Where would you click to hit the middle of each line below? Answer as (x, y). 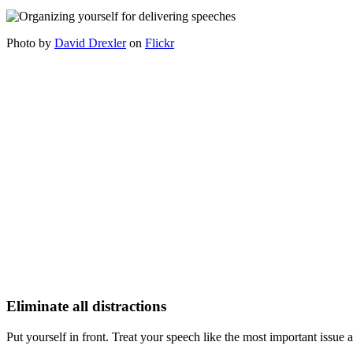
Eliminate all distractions (86, 307)
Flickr (160, 43)
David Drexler (90, 43)
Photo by (30, 43)
